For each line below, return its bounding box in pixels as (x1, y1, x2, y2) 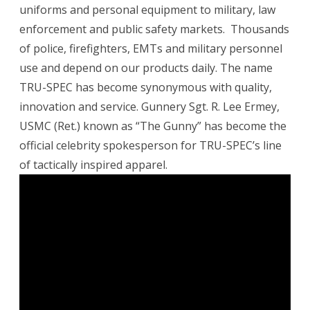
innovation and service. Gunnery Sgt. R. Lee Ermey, (19, 99, 280, 115)
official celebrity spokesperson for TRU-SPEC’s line (19, 138, 282, 154)
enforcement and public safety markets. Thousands (19, 21, 289, 37)
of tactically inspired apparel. (19, 157, 167, 173)
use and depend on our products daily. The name (19, 60, 273, 76)
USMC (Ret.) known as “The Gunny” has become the (19, 118, 286, 134)
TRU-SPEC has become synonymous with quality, (19, 80, 272, 95)
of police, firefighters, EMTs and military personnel (19, 41, 282, 57)
